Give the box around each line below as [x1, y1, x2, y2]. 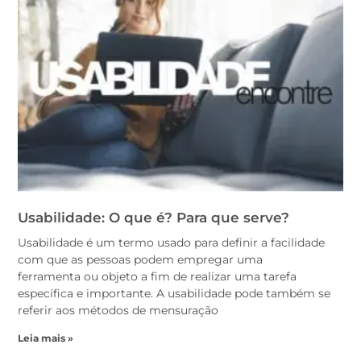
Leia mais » [18, 331, 73, 344]
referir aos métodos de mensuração [18, 302, 218, 317]
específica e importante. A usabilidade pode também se [18, 285, 330, 301]
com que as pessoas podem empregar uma [18, 251, 263, 267]
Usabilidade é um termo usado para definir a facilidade [18, 234, 325, 250]
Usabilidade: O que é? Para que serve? [18, 209, 289, 226]
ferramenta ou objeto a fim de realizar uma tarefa [18, 268, 297, 284]
